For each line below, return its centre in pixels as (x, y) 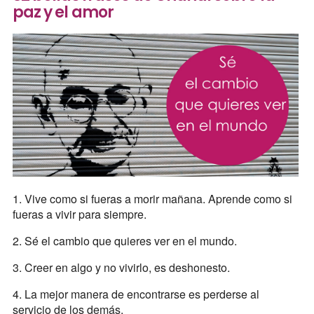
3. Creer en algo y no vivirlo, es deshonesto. (121, 268)
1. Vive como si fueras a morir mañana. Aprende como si (152, 199)
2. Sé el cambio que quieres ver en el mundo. (124, 241)
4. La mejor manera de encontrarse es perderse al (136, 294)
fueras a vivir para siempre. (79, 214)
